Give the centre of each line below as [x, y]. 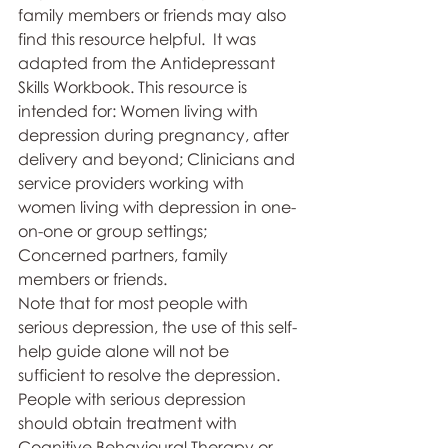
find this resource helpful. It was [139, 39]
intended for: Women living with [140, 111]
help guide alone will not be [125, 351]
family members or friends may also [154, 15]
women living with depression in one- [157, 207]
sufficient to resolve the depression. [153, 375]
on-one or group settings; [114, 231]
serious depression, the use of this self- [157, 327]
